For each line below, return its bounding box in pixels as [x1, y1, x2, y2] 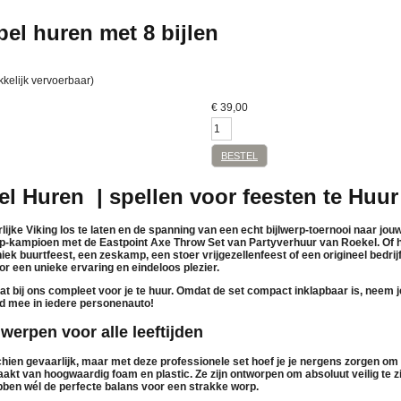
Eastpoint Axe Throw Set [99, 236, 225, 250]
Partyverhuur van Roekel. [249, 236, 380, 250]
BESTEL [221, 149, 258, 161]
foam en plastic [112, 367, 190, 380]
